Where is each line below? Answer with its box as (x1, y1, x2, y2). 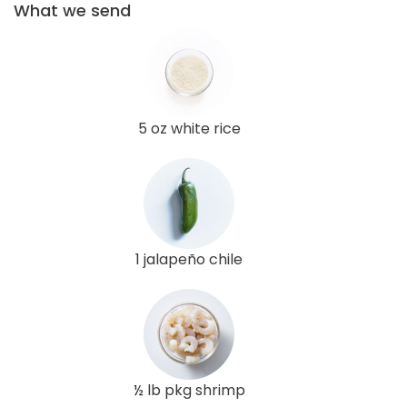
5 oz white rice (137, 117, 241, 139)
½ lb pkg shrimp (133, 379, 245, 401)
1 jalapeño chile (135, 248, 243, 270)
